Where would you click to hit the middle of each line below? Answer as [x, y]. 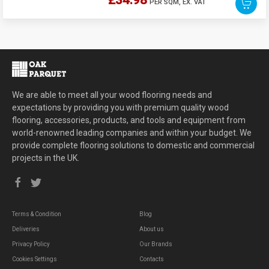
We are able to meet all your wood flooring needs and [112, 95]
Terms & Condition [37, 214]
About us [151, 229]
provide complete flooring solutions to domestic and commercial [133, 145]
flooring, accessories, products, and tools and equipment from [129, 120]
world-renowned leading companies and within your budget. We [132, 132]
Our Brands [156, 244]
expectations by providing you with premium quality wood [120, 107]
